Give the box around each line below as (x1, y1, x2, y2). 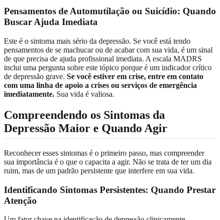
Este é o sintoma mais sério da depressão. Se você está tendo (4, 36, 191, 45)
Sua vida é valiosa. (55, 89, 114, 98)
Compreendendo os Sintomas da (4, 108, 165, 121)
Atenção (4, 195, 37, 206)
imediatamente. (4, 89, 55, 98)
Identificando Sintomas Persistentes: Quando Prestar (4, 184, 216, 195)
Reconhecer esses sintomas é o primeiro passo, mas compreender (4, 148, 204, 157)
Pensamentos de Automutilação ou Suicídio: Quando (4, 6, 216, 17)
